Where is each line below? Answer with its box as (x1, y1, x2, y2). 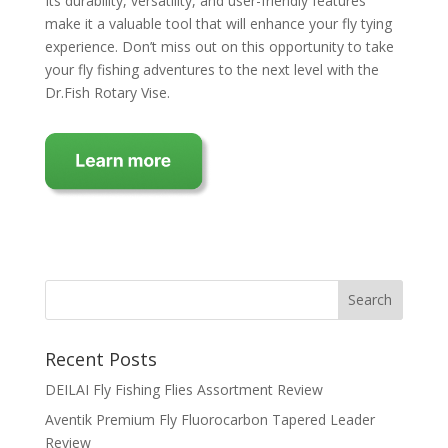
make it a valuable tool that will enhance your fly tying (44, 13, 392, 33)
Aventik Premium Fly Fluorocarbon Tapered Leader (44, 409, 375, 429)
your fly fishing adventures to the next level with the (44, 59, 379, 79)
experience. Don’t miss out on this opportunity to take (44, 36, 394, 56)
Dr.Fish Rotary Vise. (44, 82, 170, 102)
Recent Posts (44, 346, 157, 371)
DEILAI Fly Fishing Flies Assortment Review (44, 379, 323, 399)
